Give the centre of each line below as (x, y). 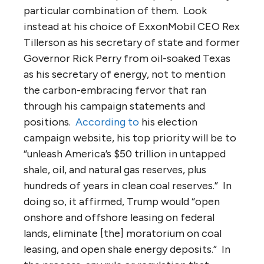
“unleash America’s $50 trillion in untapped (125, 154)
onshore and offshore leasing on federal (119, 217)
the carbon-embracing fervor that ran (115, 90)
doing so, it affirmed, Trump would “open (122, 201)
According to (107, 122)
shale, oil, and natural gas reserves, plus (115, 169)
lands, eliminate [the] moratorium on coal (123, 233)
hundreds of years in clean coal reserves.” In (128, 185)
